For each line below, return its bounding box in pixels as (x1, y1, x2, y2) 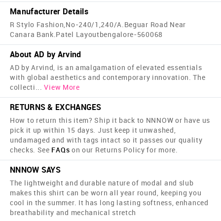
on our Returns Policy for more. (70, 145, 178, 155)
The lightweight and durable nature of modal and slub (10, 178, 194, 188)
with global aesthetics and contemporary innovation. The (10, 73, 206, 82)
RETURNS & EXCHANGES (10, 102, 102, 113)
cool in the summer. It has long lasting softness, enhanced (10, 198, 209, 208)
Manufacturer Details (10, 6, 88, 17)
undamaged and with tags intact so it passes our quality (10, 135, 203, 145)
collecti (10, 82, 36, 92)
